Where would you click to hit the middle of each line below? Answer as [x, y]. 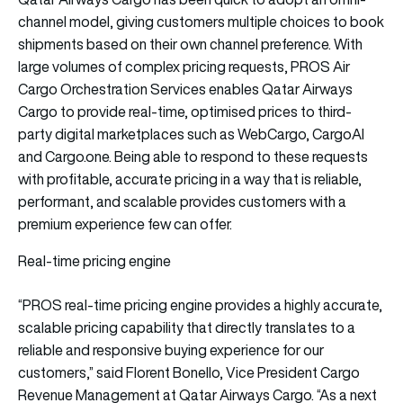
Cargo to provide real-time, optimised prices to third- [185, 111]
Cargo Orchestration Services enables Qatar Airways [185, 89]
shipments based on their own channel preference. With [190, 44]
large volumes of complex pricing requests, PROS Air [184, 66]
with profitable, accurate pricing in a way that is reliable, [190, 179]
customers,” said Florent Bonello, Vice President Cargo [189, 372]
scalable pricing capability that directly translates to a [187, 327]
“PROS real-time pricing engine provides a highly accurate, [200, 304]
